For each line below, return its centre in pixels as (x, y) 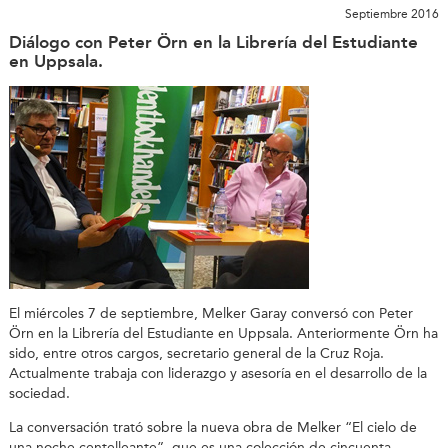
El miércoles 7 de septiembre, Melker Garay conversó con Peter (210, 313)
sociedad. (39, 393)
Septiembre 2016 (392, 13)
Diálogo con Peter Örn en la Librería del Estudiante (213, 41)
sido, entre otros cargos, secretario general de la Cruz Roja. (196, 353)
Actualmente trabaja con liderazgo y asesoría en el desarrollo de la (217, 373)
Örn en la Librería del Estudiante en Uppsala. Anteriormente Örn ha (223, 333)
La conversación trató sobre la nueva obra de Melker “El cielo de (212, 427)
